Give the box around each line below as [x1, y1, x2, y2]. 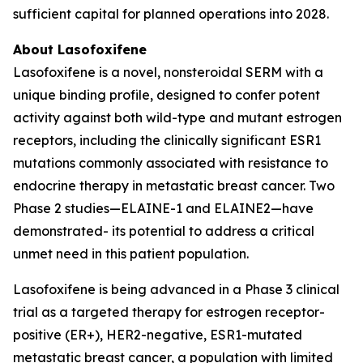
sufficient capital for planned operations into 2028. [13, 6, 329, 22]
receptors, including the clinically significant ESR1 [13, 132, 321, 148]
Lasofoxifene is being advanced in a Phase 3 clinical [13, 281, 340, 297]
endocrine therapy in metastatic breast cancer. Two [13, 177, 335, 194]
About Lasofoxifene [13, 41, 147, 58]
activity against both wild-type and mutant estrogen [13, 109, 342, 126]
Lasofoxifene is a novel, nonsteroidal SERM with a [13, 64, 323, 80]
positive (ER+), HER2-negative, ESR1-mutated [13, 327, 302, 343]
